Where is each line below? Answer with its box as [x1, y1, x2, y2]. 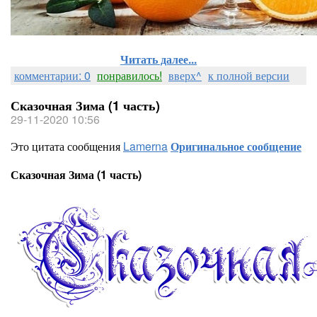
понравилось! [97, 67, 162, 83]
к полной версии [208, 67, 289, 83]
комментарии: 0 [14, 67, 91, 83]
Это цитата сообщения [11, 138, 123, 154]
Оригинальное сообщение [171, 138, 301, 154]
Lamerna [123, 138, 168, 154]
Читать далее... [120, 51, 197, 67]
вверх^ [168, 67, 202, 83]
